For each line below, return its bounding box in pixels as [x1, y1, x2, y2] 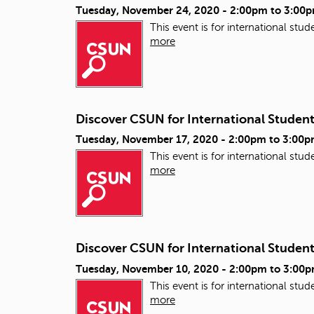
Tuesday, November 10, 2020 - [76, 262, 229, 275]
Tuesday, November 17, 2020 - [76, 133, 228, 146]
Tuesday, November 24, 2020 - [76, 4, 230, 17]
